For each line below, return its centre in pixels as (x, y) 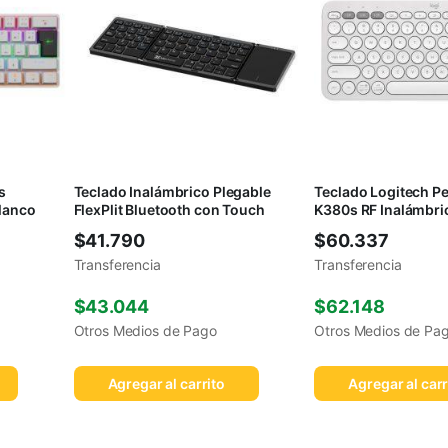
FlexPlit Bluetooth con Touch (169, 209)
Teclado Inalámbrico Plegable (172, 191)
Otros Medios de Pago (145, 330)
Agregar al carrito (166, 383)
